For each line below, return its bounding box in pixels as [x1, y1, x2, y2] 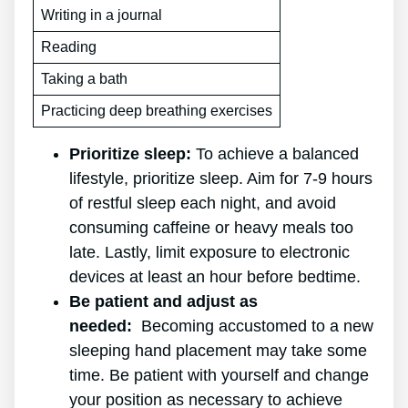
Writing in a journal [41, 7, 162, 24]
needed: [69, 317, 141, 336]
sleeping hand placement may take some [69, 342, 367, 361]
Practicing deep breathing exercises [41, 103, 272, 119]
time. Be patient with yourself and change [69, 366, 369, 385]
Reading [41, 39, 97, 56]
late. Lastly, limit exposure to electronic [69, 243, 350, 262]
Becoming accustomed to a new [141, 317, 373, 336]
